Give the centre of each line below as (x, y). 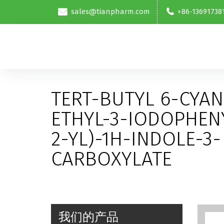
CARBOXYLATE (111, 159)
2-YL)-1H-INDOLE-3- (136, 139)
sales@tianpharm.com (110, 11)
